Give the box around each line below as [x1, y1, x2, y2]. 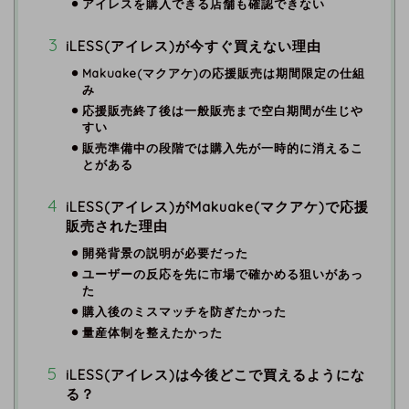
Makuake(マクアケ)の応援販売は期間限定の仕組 [81, 65, 365, 80]
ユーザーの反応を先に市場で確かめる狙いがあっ [81, 266, 363, 281]
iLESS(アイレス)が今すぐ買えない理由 [66, 37, 321, 55]
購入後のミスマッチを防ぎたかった [81, 303, 287, 319]
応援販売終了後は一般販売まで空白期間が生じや [81, 102, 363, 118]
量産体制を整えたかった [81, 324, 223, 340]
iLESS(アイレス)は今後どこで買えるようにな [66, 365, 365, 383]
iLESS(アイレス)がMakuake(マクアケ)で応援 [66, 197, 369, 215]
